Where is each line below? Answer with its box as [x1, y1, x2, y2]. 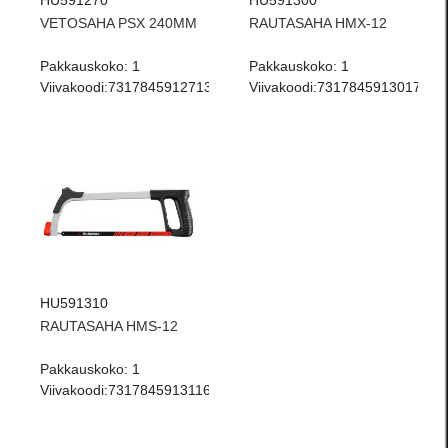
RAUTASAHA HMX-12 [249, 15, 387, 31]
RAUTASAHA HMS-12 [40, 318, 178, 334]
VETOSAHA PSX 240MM [40, 15, 197, 31]
